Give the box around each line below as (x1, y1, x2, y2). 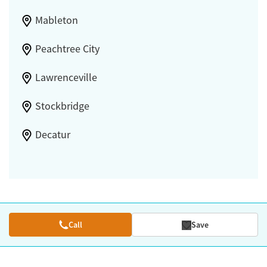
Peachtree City (35, 42, 100, 56)
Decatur (35, 128, 70, 142)
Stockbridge (35, 100, 89, 113)
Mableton (35, 14, 78, 27)
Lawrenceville (35, 71, 97, 85)
